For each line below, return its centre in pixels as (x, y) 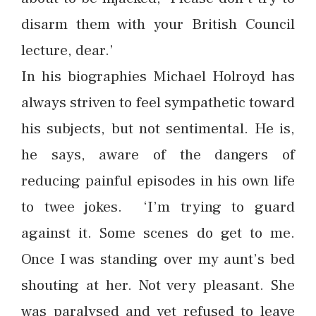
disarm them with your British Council (158, 24)
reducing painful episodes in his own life (158, 181)
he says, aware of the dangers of (158, 154)
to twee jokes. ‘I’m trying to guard (158, 207)
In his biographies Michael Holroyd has (158, 76)
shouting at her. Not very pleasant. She (158, 285)
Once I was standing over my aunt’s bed (158, 259)
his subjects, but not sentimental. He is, (158, 128)
